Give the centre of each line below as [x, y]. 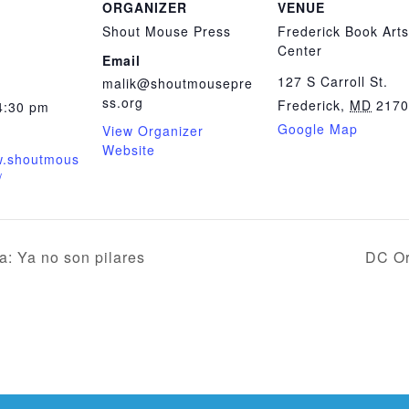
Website [129, 149]
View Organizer [153, 130]
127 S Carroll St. [333, 81]
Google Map [318, 128]
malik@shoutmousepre [178, 83]
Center [300, 50]
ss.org [123, 102]
